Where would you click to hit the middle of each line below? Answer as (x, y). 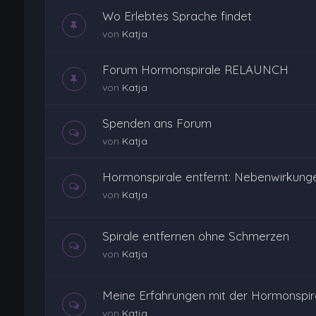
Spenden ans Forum (157, 123)
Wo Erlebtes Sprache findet (177, 16)
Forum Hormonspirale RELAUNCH (195, 69)
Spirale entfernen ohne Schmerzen (195, 236)
